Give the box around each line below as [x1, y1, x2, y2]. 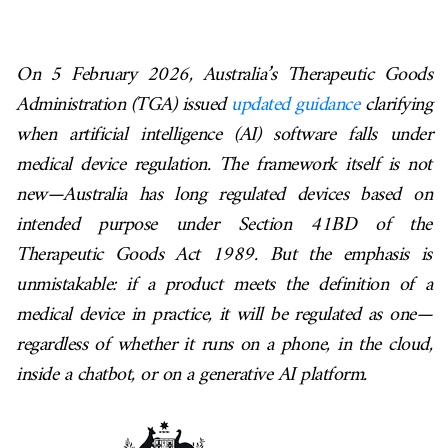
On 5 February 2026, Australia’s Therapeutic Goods [16, 58, 432, 93]
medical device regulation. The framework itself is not [16, 148, 432, 183]
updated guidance [231, 88, 360, 123]
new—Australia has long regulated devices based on [16, 178, 432, 213]
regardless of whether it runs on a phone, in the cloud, [16, 328, 432, 363]
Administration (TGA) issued [16, 88, 232, 123]
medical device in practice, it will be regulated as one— [16, 298, 432, 333]
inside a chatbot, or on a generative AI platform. [16, 358, 367, 393]
